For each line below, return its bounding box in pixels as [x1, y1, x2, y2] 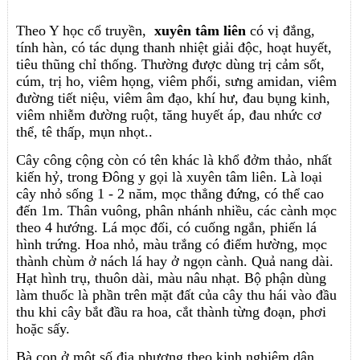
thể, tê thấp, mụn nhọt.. [16, 124, 153, 141]
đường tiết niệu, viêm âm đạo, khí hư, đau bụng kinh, [16, 90, 331, 107]
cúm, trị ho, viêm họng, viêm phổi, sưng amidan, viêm [16, 73, 337, 90]
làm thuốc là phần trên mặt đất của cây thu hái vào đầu [16, 287, 337, 304]
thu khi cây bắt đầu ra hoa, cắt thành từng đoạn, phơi [16, 304, 327, 321]
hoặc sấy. [16, 321, 71, 337]
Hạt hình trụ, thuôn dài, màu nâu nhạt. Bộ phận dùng [16, 270, 327, 287]
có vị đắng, [246, 22, 316, 39]
